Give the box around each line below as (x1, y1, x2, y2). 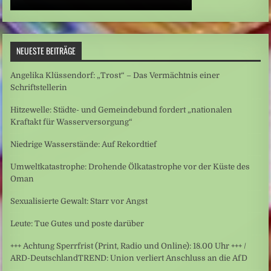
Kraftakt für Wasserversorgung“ (10, 117, 133, 126)
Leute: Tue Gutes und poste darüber (10, 218, 145, 228)
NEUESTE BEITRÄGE (16, 44, 76, 57)
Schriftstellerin (10, 82, 68, 92)
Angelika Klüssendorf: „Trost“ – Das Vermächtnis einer (10, 70, 220, 80)
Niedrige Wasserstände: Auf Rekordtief (10, 139, 157, 149)
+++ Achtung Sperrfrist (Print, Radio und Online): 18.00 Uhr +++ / (10, 241, 247, 250)
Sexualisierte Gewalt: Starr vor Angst (10, 196, 148, 206)
